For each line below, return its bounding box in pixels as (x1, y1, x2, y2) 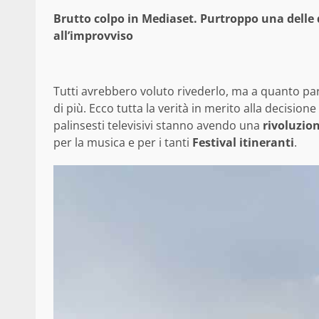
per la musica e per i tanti (53, 135, 192, 151)
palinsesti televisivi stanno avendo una (53, 117, 263, 134)
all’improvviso (53, 28, 136, 44)
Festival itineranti (192, 135, 294, 151)
